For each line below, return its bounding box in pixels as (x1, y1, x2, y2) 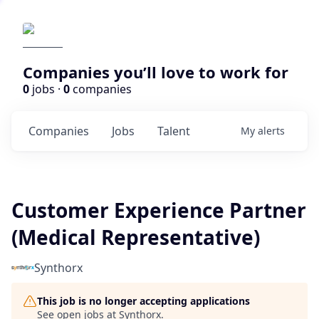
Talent (157, 123, 190, 139)
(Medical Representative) (11, 224, 260, 251)
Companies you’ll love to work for (23, 61, 288, 83)
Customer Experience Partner (11, 197, 306, 224)
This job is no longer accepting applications (37, 294, 250, 308)
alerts (258, 124, 285, 137)
